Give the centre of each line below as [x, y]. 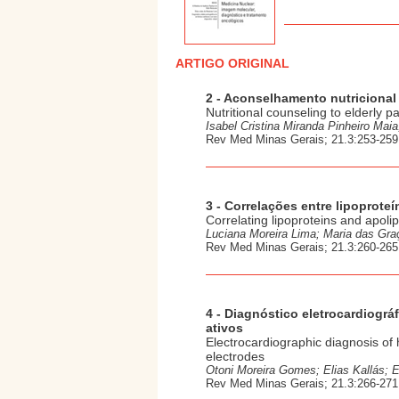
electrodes [235, 356]
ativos [224, 328]
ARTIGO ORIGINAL [232, 63]
